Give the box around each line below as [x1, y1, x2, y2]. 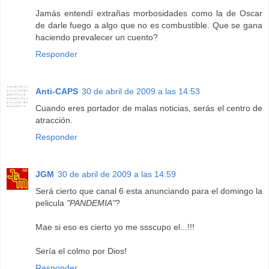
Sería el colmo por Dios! [35, 246, 127, 256]
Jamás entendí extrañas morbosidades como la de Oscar [35, 8, 262, 18]
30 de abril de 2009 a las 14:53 [82, 86, 200, 96]
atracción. [35, 115, 73, 125]
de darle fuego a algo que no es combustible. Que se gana [35, 20, 262, 30]
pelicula [35, 198, 67, 208]
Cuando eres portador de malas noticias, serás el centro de [35, 103, 262, 113]
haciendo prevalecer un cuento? [35, 32, 158, 42]
